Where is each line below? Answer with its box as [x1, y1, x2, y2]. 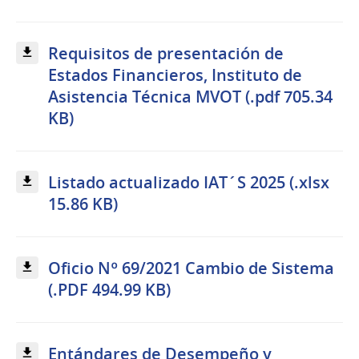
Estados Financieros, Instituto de [48, 63, 302, 86]
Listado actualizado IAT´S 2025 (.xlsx [48, 171, 329, 193]
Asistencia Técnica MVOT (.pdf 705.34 [48, 85, 333, 107]
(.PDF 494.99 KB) [48, 279, 171, 301]
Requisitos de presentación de [48, 42, 284, 64]
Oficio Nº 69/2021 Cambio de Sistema [48, 257, 334, 280]
